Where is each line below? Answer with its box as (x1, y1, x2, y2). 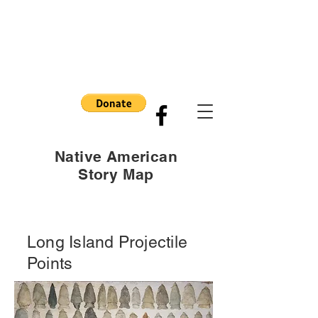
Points (27, 254, 73, 273)
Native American (54, 148, 178, 165)
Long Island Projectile (27, 233, 188, 251)
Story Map (78, 165, 154, 183)
